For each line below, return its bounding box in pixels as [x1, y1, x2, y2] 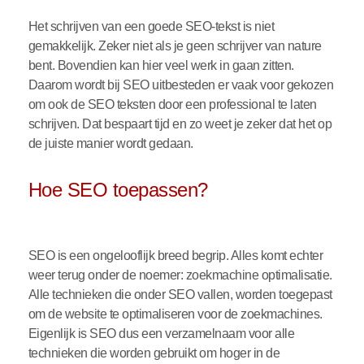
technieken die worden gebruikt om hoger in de [28, 346, 280, 361]
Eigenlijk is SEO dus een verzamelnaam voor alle [28, 327, 295, 341]
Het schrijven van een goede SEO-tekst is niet [28, 19, 275, 34]
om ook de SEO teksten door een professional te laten [28, 97, 317, 112]
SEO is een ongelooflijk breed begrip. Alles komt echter [28, 249, 323, 263]
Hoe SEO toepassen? [28, 179, 214, 201]
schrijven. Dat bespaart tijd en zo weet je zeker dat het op [28, 117, 332, 132]
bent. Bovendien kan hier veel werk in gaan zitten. [28, 58, 294, 73]
